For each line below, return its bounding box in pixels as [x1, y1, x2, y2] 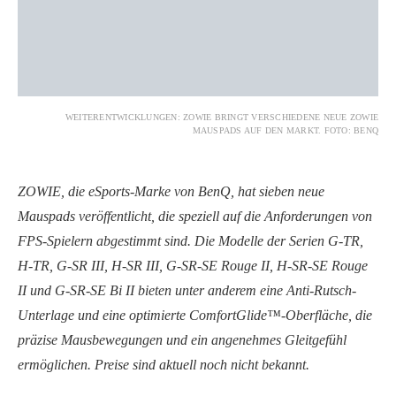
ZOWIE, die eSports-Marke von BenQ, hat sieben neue [18, 184, 324, 200]
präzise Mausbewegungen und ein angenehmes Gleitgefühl [18, 332, 346, 348]
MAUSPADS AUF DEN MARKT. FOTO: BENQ [192, 126, 378, 136]
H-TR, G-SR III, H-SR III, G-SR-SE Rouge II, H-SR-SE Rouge [18, 258, 368, 274]
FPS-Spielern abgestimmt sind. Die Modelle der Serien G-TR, [18, 233, 363, 249]
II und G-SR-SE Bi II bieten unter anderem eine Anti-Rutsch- [18, 283, 356, 299]
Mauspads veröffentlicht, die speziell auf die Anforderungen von [18, 209, 372, 225]
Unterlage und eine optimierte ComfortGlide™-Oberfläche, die [18, 308, 372, 324]
